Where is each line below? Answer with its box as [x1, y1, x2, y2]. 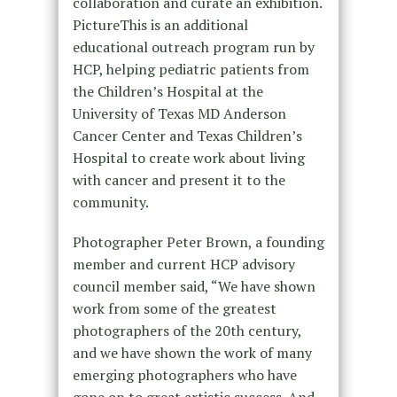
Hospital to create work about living [72, 148, 305, 168]
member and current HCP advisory [72, 254, 295, 275]
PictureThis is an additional [72, 15, 248, 35]
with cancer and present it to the [72, 170, 285, 191]
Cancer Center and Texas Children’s [72, 126, 302, 146]
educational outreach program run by [72, 37, 315, 58]
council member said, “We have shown [72, 276, 315, 297]
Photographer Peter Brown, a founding [72, 232, 324, 253]
